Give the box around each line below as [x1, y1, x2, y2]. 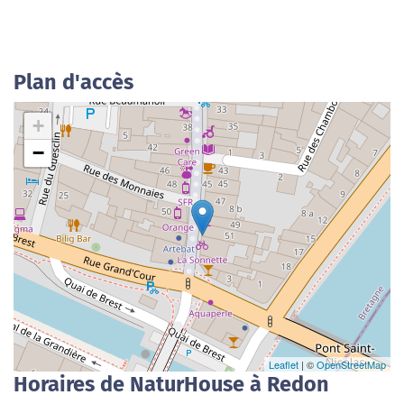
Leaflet [269, 357, 298, 372]
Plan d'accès [14, 69, 133, 95]
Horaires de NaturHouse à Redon [14, 372, 329, 397]
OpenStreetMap [317, 357, 386, 372]
